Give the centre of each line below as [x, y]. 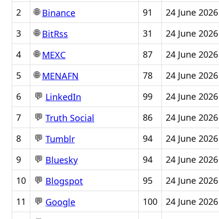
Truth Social [70, 118]
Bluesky [62, 160]
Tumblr [60, 139]
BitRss [55, 34]
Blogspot [64, 181]
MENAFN [60, 76]
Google [60, 202]
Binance [59, 13]
